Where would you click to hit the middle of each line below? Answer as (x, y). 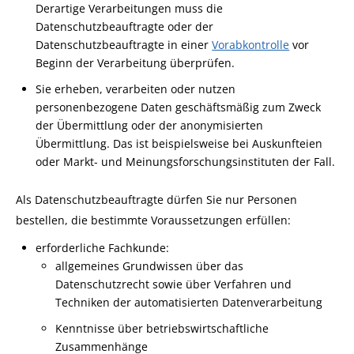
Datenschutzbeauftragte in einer (124, 45)
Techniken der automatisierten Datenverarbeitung (189, 302)
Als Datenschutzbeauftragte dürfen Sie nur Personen (156, 200)
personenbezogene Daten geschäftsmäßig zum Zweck (179, 107)
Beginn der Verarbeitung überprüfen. (136, 63)
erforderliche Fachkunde (101, 248)
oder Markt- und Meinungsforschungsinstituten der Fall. (186, 162)
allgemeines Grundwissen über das (150, 266)
